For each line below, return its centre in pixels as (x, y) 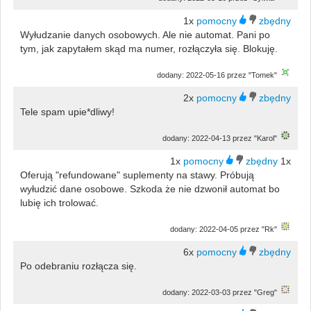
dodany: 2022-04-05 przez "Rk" (224, 229)
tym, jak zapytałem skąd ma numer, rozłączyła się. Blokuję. (149, 48)
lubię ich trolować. (59, 202)
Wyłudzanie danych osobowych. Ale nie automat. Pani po (145, 34)
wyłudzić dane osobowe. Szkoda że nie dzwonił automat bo (150, 188)
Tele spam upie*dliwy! (67, 111)
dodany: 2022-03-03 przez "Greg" (220, 292)
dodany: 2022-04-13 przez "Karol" (220, 138)
